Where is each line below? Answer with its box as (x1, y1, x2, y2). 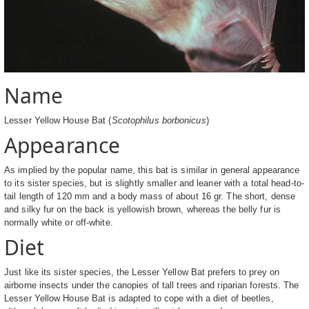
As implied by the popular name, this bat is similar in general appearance (4, 165, 300, 176)
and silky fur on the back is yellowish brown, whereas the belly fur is (4, 204, 281, 215)
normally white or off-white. (4, 217, 113, 228)
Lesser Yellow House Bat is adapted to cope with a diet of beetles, (4, 293, 274, 304)
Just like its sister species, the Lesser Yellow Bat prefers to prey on (4, 267, 280, 278)
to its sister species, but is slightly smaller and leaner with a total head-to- (4, 178, 304, 189)
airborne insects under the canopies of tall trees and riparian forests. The (4, 280, 299, 291)
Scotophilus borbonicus (111, 115, 206, 126)
